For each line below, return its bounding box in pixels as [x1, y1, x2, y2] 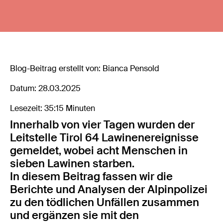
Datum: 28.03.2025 [10, 83, 81, 94]
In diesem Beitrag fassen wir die [10, 169, 173, 184]
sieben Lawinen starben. [10, 156, 135, 171]
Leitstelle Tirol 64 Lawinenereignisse [10, 130, 199, 145]
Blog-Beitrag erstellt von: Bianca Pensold [10, 63, 160, 74]
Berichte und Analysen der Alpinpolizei [10, 182, 208, 197]
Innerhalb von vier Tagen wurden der [10, 117, 195, 132]
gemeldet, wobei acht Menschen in [10, 143, 188, 158]
